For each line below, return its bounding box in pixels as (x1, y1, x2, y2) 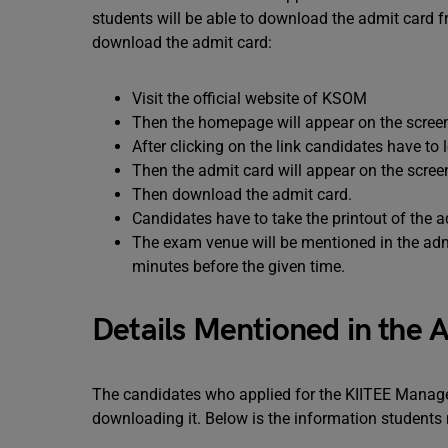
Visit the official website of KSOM (132, 89, 367, 108)
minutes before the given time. (132, 257, 345, 276)
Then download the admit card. (132, 185, 352, 204)
